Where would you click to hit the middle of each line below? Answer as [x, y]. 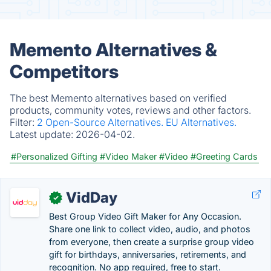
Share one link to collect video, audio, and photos [150, 229]
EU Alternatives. [201, 122]
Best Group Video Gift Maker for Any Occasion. [145, 216]
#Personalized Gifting [54, 156]
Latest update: [43, 134]
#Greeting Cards [224, 156]
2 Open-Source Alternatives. [101, 122]
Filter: [23, 122]
